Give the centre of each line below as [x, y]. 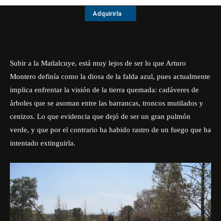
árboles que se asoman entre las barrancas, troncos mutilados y [107, 103]
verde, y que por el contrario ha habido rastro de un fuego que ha [110, 130]
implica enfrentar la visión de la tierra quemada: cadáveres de [104, 90]
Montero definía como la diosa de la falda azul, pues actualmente [110, 76]
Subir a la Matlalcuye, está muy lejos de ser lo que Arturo [98, 63]
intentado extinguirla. [43, 143]
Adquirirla [107, 14]
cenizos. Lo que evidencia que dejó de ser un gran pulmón [100, 116]
